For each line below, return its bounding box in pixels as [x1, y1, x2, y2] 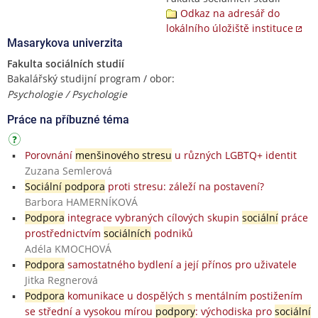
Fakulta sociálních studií [7, 56, 124, 70]
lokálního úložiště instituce [166, 21, 293, 35]
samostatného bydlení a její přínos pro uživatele [64, 257, 297, 271]
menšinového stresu [75, 148, 172, 162]
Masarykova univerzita [7, 35, 123, 50]
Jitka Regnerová [24, 273, 98, 287]
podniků [150, 226, 193, 240]
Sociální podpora [24, 179, 105, 193]
